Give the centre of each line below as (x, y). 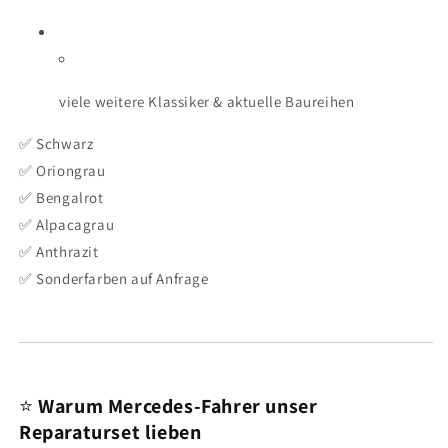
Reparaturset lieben (110, 432)
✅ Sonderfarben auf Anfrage (114, 279)
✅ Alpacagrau (67, 225)
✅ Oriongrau (62, 171)
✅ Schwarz (56, 144)
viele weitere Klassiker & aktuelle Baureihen (207, 102)
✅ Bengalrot (61, 198)
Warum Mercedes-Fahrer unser (178, 406)
